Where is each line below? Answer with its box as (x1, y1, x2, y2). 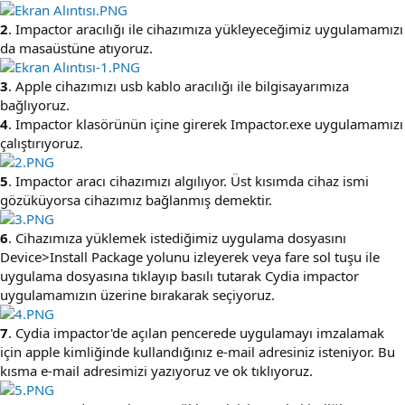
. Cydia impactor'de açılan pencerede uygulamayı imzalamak (8, 323, 384, 342)
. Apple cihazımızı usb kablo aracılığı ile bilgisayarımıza (8, 76, 349, 95)
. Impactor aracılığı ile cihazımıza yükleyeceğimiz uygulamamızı (8, 19, 403, 38)
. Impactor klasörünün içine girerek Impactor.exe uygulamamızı (8, 114, 403, 133)
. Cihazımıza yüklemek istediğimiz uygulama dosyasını (8, 228, 346, 247)
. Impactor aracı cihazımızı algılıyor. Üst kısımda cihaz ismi (8, 171, 369, 190)
